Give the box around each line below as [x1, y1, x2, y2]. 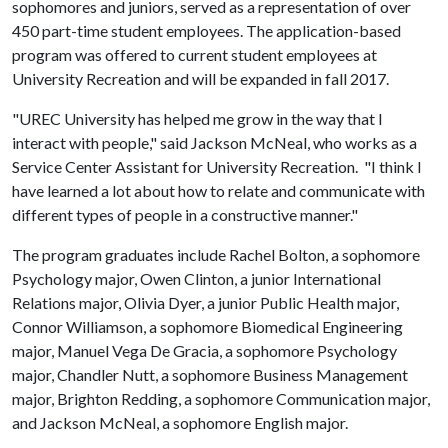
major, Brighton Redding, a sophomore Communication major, [12, 389, 430, 408]
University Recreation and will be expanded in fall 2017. [12, 69, 389, 88]
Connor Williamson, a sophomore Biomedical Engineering [12, 317, 403, 336]
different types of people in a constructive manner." [12, 205, 358, 224]
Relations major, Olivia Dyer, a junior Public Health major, [12, 293, 399, 312]
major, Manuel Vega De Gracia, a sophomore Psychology [12, 341, 397, 360]
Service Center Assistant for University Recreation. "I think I [12, 157, 422, 176]
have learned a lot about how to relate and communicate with [12, 181, 425, 200]
